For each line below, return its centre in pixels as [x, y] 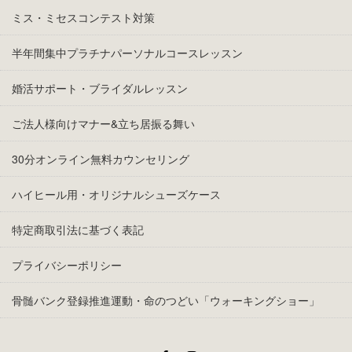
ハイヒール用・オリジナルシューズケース [116, 194]
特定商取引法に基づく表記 [78, 229]
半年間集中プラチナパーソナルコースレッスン [127, 52]
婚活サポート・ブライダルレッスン [100, 88]
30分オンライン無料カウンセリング [101, 158]
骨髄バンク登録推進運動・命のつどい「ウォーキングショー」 [166, 300]
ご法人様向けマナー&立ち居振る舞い [103, 123]
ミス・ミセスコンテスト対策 [83, 17]
